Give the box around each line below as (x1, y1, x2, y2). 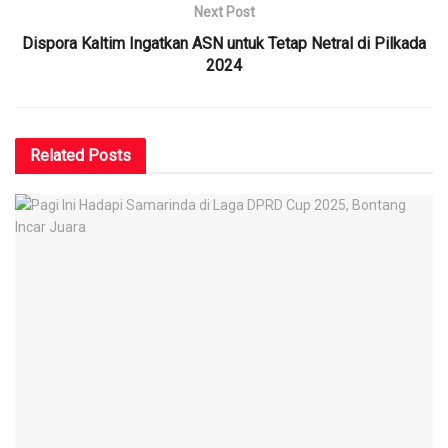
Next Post (193, 3, 255, 20)
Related (30, 145, 84, 165)
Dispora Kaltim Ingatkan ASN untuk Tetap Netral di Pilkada (22, 33, 426, 53)
